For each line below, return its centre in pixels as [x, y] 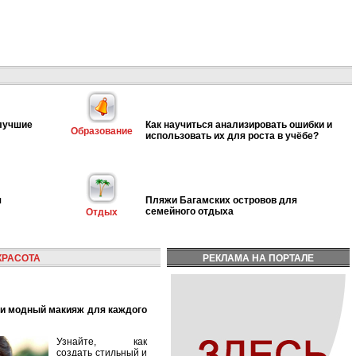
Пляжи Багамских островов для [221, 200]
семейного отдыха [190, 211]
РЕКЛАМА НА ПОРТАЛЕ [258, 258]
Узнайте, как [102, 342]
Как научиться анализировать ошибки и [239, 124]
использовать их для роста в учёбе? [232, 135]
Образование [102, 131]
